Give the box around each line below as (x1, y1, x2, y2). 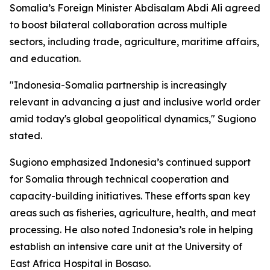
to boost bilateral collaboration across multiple (10, 19, 227, 31)
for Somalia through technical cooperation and (10, 173, 229, 185)
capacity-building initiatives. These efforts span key (10, 190, 250, 202)
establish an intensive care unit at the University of (10, 240, 242, 253)
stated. (10, 130, 42, 142)
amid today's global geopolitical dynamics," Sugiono (10, 113, 256, 125)
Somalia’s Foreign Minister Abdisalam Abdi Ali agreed (10, 2, 260, 14)
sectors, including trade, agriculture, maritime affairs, (10, 36, 259, 48)
